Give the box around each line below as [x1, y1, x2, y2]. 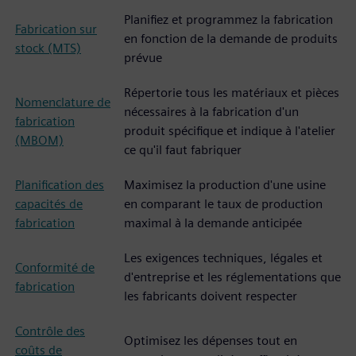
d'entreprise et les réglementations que [124, 269, 341, 284]
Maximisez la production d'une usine [124, 177, 326, 192]
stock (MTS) [15, 41, 81, 56]
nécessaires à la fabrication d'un [124, 104, 299, 119]
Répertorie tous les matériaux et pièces [124, 85, 339, 100]
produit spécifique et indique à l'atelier [124, 123, 335, 138]
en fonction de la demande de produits [124, 31, 338, 46]
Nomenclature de [15, 95, 110, 110]
